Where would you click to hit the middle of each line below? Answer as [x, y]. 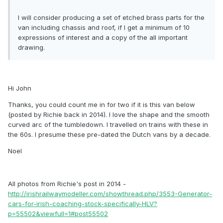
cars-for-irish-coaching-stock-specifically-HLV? [83, 204]
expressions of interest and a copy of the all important [103, 38]
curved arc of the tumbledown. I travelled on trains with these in [108, 125]
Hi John [20, 88]
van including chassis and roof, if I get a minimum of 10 [104, 28]
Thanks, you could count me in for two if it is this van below [102, 105]
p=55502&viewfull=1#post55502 [58, 214]
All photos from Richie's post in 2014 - [67, 184]
